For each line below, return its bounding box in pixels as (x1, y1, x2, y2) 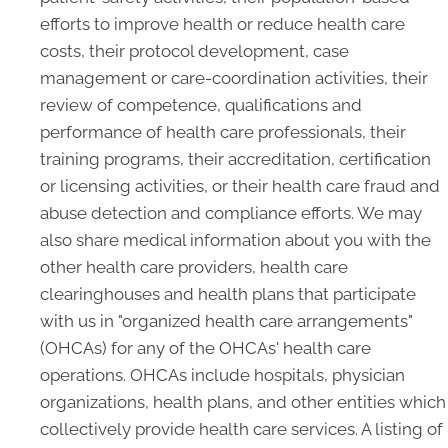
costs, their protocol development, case (40, 41, 349, 61)
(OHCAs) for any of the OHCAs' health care (40, 338, 371, 358)
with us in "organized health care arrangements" (40, 311, 413, 331)
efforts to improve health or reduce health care (40, 14, 405, 34)
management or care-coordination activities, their (40, 68, 428, 88)
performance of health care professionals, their (40, 122, 406, 142)
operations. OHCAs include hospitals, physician (40, 365, 405, 385)
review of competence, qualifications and (40, 95, 362, 115)
